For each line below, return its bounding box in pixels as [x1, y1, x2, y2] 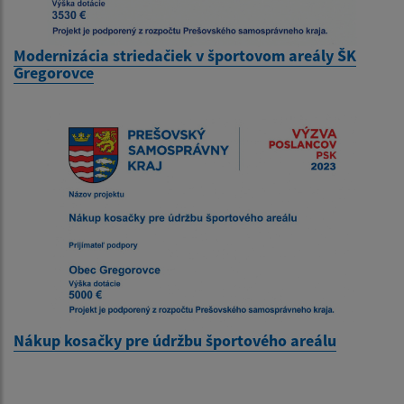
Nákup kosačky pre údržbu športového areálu [14, 329, 336, 351]
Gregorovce [14, 61, 94, 83]
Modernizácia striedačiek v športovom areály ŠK [14, 44, 356, 66]
